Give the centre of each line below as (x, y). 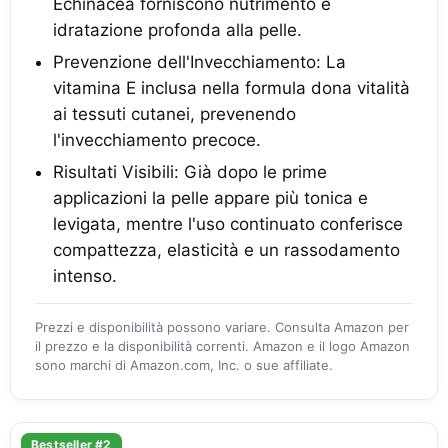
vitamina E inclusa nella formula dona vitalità (231, 88)
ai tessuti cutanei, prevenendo (174, 114)
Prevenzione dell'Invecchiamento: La (199, 62)
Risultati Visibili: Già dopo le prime (190, 172)
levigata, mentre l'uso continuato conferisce (228, 224)
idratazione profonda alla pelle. (177, 30)
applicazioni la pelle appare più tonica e (210, 198)
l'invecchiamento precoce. (157, 140)
